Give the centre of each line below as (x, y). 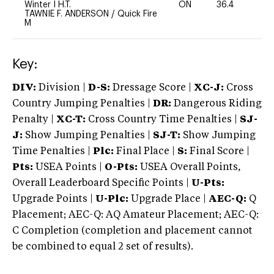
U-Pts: (208, 183)
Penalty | (34, 120)
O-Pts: (121, 167)
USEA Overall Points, (189, 167)
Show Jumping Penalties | (88, 135)
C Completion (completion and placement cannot (132, 231)
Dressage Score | (151, 88)
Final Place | (146, 151)
